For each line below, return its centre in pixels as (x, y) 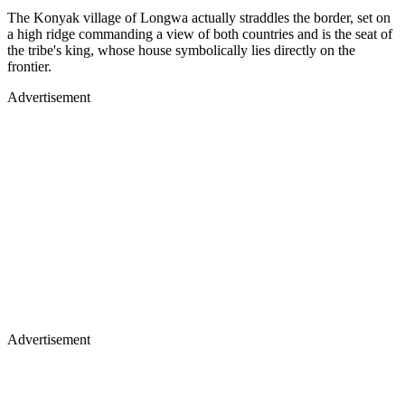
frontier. (29, 66)
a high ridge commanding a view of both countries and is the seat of (200, 33)
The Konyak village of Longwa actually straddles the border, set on (199, 17)
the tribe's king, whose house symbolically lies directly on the (181, 50)
